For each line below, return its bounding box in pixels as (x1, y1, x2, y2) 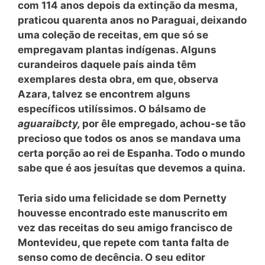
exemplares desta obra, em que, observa (18, 73, 218, 85)
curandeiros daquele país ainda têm (18, 59, 196, 70)
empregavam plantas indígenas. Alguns (18, 44, 216, 56)
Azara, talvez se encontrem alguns (18, 88, 190, 100)
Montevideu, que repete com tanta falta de (18, 236, 229, 248)
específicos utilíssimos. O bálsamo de (18, 103, 206, 115)
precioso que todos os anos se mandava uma (18, 132, 241, 144)
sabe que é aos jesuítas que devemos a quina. (18, 162, 245, 174)
